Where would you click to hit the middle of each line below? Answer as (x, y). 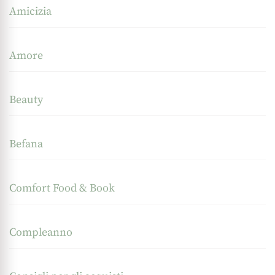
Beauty (26, 99)
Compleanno (41, 232)
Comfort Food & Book (62, 188)
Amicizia (30, 11)
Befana (26, 144)
